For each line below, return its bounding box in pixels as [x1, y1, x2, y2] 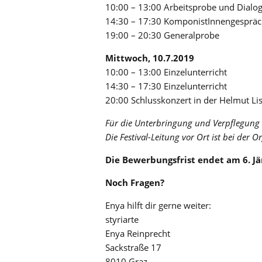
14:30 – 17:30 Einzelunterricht [105, 80, 227, 92]
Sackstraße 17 [105, 241, 161, 253]
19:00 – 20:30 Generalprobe [105, 29, 219, 41]
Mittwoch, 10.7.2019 [105, 51, 194, 64]
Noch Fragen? [105, 176, 164, 188]
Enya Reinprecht [105, 227, 170, 239]
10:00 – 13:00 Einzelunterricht [105, 65, 227, 78]
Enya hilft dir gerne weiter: [105, 199, 211, 211]
